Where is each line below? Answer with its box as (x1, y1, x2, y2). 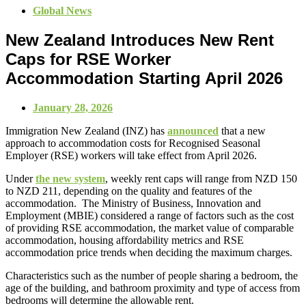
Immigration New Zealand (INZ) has (5, 124, 167, 137)
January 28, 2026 (33, 101, 113, 113)
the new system (36, 172, 105, 184)
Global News (33, 5, 92, 16)
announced (167, 124, 219, 137)
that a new (219, 124, 266, 137)
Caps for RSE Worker (5, 49, 171, 68)
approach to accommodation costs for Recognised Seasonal (5, 137, 260, 149)
